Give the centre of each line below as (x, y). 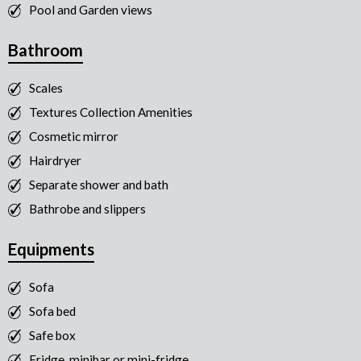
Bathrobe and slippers (87, 209)
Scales (46, 88)
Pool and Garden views (91, 10)
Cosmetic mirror (74, 137)
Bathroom (46, 50)
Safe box (52, 336)
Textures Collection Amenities (111, 112)
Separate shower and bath (99, 185)
